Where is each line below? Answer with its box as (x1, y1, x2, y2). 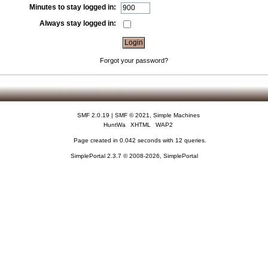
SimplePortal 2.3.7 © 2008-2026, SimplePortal (70, 153, 198, 160)
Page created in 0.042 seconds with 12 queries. (73, 137, 206, 144)
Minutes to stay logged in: (29, 3, 117, 12)
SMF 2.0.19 (77, 112, 109, 119)
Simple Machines (153, 112, 200, 119)
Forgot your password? (99, 56, 168, 64)
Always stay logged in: (39, 19, 117, 28)
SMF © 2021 (114, 112, 150, 119)
